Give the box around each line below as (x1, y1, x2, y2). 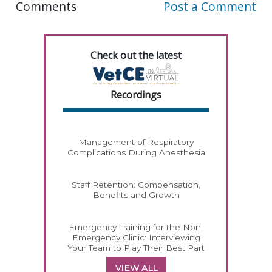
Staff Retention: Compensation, (72, 180, 200, 190)
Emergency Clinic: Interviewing (72, 233, 200, 243)
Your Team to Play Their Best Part (67, 243, 205, 253)
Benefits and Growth (92, 190, 180, 200)
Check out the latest (90, 48, 182, 62)
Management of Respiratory (78, 137, 194, 148)
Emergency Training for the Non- (68, 222, 204, 233)
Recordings (110, 88, 161, 102)
